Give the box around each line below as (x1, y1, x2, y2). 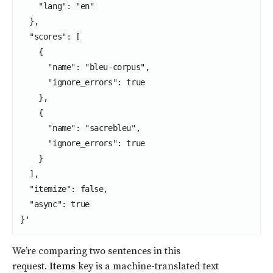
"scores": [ (20, 31, 80, 41)
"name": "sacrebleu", (20, 122, 141, 133)
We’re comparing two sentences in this (12, 244, 180, 257)
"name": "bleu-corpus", (20, 62, 150, 72)
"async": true (20, 199, 90, 209)
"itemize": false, (20, 183, 108, 194)
